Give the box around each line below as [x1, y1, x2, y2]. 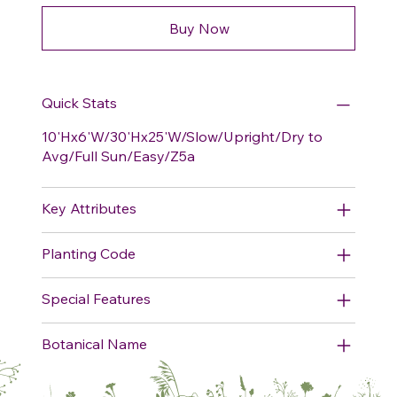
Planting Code [42, 244, 136, 262]
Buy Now [169, 19, 230, 37]
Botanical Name [42, 334, 147, 353]
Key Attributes [42, 198, 136, 217]
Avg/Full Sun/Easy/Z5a [42, 146, 195, 165]
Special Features [42, 289, 151, 307]
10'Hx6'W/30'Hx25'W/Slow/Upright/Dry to [42, 127, 323, 145]
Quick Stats [42, 93, 117, 112]
